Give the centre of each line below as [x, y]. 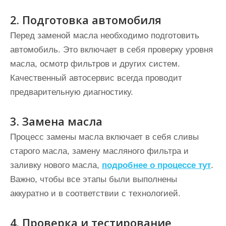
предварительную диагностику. [72, 92]
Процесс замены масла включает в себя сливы [104, 137]
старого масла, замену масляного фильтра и [99, 151]
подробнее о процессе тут [156, 165]
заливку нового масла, [56, 165]
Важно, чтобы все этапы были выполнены [94, 179]
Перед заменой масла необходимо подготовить [105, 36]
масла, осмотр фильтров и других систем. [95, 64]
